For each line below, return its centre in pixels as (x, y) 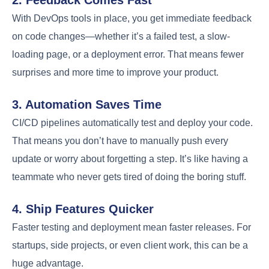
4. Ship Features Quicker (83, 209)
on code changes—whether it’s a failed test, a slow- (121, 36)
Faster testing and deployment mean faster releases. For (131, 227)
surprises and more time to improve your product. (115, 72)
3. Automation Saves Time (87, 104)
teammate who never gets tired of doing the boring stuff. (129, 177)
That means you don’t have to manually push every (120, 141)
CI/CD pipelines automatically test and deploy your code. (132, 122)
